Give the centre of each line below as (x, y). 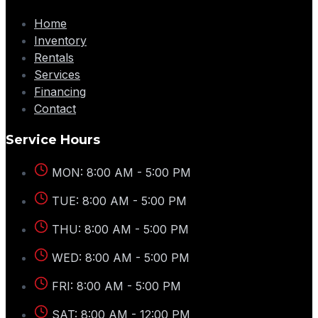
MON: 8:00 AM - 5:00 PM (121, 172)
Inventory (60, 40)
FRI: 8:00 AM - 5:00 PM (116, 286)
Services (57, 74)
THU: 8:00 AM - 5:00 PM (120, 229)
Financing (60, 91)
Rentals (54, 57)
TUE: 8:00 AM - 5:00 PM (119, 201)
